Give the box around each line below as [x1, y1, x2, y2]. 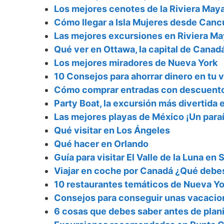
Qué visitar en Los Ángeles [54, 125, 170, 136]
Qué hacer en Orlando [54, 138, 148, 149]
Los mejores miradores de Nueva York [54, 57, 217, 68]
